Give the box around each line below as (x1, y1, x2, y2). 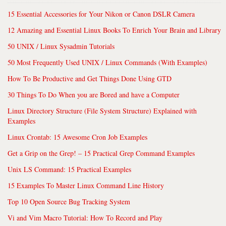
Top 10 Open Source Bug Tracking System (8, 196, 130, 206)
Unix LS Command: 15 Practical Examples (8, 164, 131, 174)
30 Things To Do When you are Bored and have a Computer (8, 89, 180, 99)
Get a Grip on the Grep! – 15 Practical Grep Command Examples (8, 148, 195, 158)
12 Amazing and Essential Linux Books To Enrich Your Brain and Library (8, 25, 221, 35)
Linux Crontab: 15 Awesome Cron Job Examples (8, 132, 147, 142)
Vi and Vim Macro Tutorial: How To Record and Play (8, 212, 162, 222)
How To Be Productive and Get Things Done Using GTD (8, 73, 172, 83)
